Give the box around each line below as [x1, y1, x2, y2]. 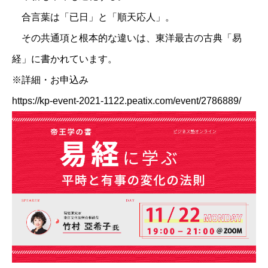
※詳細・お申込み [12, 74, 89, 85]
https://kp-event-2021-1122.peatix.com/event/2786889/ [12, 95, 241, 106]
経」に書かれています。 [12, 53, 117, 64]
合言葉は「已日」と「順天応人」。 [12, 11, 175, 22]
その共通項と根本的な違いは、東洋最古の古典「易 [12, 32, 242, 43]
